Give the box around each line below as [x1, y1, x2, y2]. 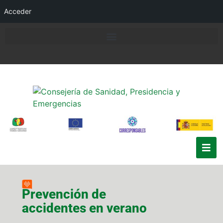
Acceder [4, 7, 31, 15]
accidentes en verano [22, 200, 147, 216]
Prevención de [22, 186, 106, 202]
